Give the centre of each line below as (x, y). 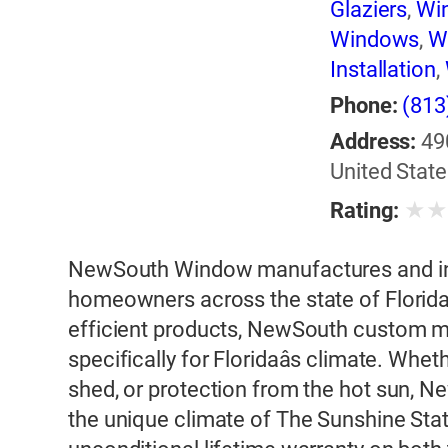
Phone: (364, 106)
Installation (383, 70)
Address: (373, 142)
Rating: (365, 211)
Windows (375, 40)
